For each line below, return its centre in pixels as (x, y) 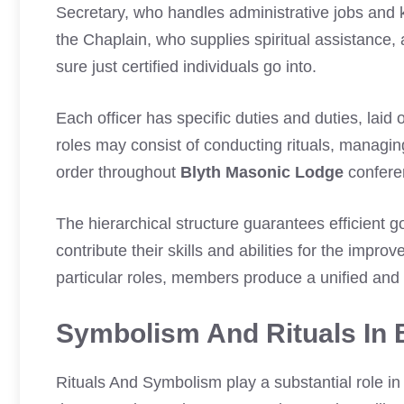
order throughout (118, 172)
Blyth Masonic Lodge (262, 172)
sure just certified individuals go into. (186, 67)
